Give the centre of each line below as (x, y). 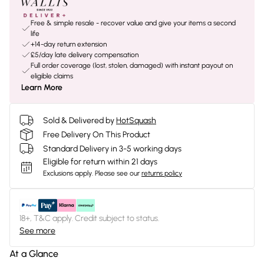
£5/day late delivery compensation (85, 55)
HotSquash (136, 120)
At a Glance (34, 254)
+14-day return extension (69, 44)
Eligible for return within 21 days (100, 162)
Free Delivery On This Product (97, 134)
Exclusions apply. (68, 173)
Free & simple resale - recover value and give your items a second (133, 23)
